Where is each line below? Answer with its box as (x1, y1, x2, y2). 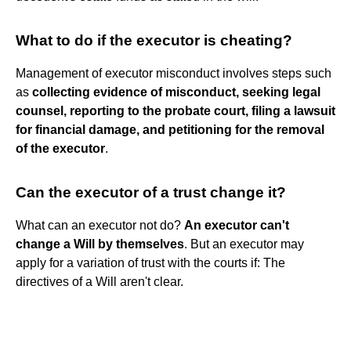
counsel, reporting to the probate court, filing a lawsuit (16, 103, 335, 118)
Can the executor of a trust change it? (16, 183, 286, 201)
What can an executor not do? (16, 218, 184, 232)
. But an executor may (184, 237, 304, 251)
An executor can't (184, 218, 289, 232)
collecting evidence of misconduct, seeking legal (32, 85, 320, 99)
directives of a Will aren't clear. (16, 274, 183, 288)
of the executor (16, 141, 105, 155)
